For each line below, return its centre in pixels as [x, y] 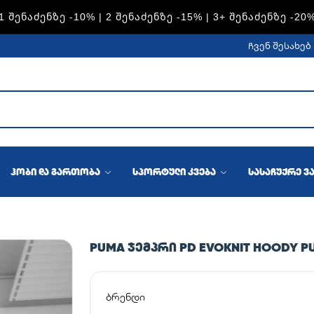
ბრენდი [125, 297]
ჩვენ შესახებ [279, 46]
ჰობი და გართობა [56, 172]
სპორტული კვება [175, 172]
